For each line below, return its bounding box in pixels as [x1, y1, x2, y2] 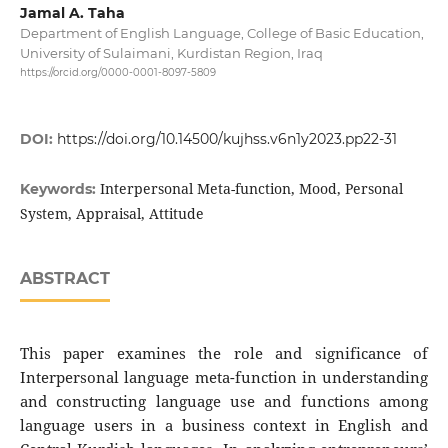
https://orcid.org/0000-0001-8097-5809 [19, 66, 216, 80]
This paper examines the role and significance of [19, 342, 429, 364]
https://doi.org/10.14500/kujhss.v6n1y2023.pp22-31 [56, 129, 397, 148]
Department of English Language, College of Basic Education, [19, 25, 424, 42]
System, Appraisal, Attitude [19, 203, 204, 223]
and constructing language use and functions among [19, 390, 429, 412]
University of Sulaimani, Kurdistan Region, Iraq [19, 45, 323, 62]
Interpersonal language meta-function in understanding [19, 366, 429, 388]
